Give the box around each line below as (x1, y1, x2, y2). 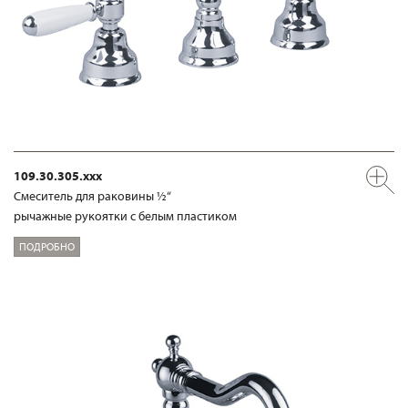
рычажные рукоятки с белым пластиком (14, 207, 237, 224)
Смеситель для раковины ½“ (14, 187, 171, 204)
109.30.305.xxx (14, 167, 102, 184)
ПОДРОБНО (19, 240, 75, 254)
